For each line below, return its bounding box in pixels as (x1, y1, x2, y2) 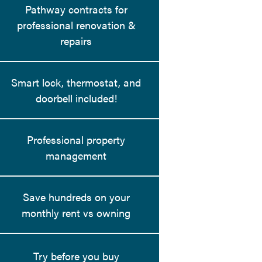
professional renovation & (16, 18, 136, 33)
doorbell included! (35, 91, 117, 106)
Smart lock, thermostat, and (11, 75, 142, 90)
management (46, 148, 107, 163)
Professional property (27, 132, 126, 147)
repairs (60, 33, 92, 49)
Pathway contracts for (25, 2, 127, 17)
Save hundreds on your (22, 189, 130, 205)
